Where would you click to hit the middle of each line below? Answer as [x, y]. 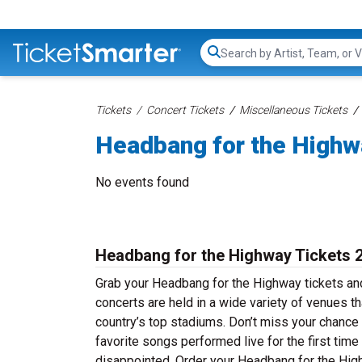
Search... [243, 61]
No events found [142, 182]
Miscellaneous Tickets [293, 110]
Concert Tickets [185, 110]
